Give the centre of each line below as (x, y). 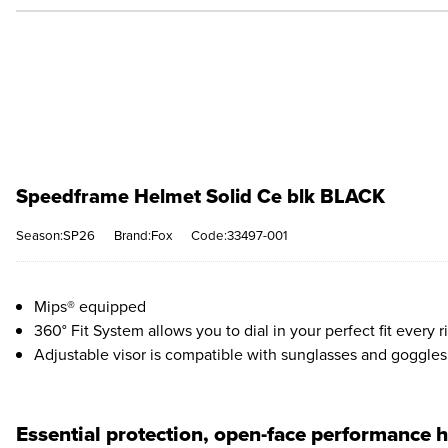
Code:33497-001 (239, 235)
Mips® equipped (90, 306)
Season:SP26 (55, 235)
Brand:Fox (143, 235)
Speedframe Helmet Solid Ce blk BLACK (200, 196)
